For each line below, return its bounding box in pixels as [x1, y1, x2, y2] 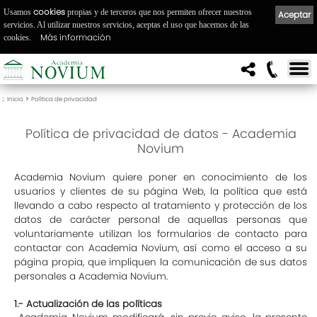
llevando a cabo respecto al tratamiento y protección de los [14, 199, 307, 212]
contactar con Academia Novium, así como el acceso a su [14, 241, 307, 255]
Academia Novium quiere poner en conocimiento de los [14, 171, 307, 184]
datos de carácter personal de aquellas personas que [14, 213, 307, 226]
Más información [40, 30, 111, 43]
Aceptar [278, 8, 311, 21]
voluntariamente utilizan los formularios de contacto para [14, 227, 307, 241]
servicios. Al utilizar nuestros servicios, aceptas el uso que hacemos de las [4, 19, 249, 30]
